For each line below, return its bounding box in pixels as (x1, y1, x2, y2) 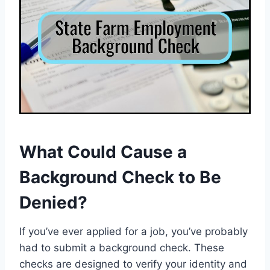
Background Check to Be (19, 166, 221, 187)
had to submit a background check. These (19, 241, 224, 254)
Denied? (19, 192, 87, 213)
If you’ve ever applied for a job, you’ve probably (19, 225, 248, 237)
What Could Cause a (19, 141, 187, 162)
